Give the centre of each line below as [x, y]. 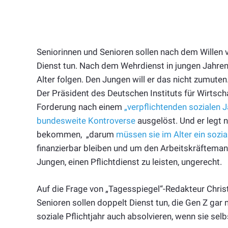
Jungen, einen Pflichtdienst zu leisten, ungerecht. [129, 162]
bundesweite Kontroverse [86, 121]
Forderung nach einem [80, 107]
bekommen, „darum [76, 135]
